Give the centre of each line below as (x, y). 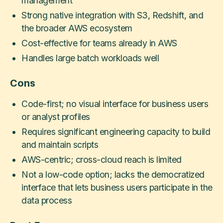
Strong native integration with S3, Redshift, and (112, 15)
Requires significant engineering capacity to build (116, 132)
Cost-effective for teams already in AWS (99, 43)
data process (47, 201)
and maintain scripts (60, 145)
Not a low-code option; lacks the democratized (113, 175)
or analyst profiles (56, 117)
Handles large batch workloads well (90, 58)
